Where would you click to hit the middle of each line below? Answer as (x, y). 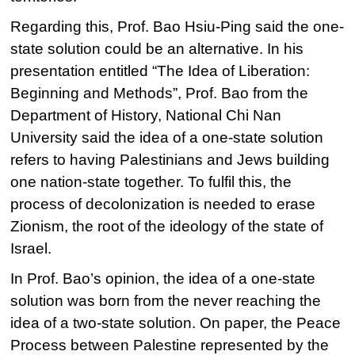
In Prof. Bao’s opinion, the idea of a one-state (163, 279)
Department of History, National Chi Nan (146, 115)
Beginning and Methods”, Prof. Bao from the (160, 93)
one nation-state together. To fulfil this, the (151, 182)
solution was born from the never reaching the (166, 301)
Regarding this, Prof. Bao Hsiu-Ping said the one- (177, 27)
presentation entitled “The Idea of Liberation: (160, 71)
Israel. (31, 248)
